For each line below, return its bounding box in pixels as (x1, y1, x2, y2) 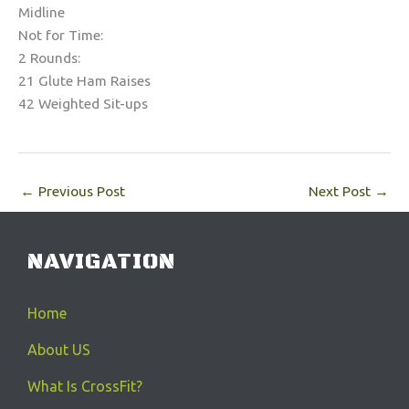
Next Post (309, 184, 374, 200)
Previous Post (35, 184, 125, 200)
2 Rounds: (18, 49, 80, 66)
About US (27, 341, 90, 358)
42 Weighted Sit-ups (18, 95, 148, 111)
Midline (18, 4, 65, 20)
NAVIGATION (27, 247, 175, 276)
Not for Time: (18, 26, 103, 43)
